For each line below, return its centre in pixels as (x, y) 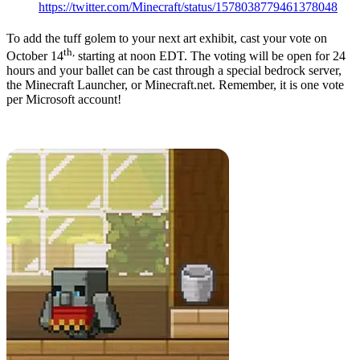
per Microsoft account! (64, 100)
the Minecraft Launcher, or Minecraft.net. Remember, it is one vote (175, 85)
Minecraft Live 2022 (139, 136)
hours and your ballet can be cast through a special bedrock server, (174, 71)
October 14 (35, 56)
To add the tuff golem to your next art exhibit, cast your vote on (167, 38)
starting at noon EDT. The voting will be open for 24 (210, 56)
